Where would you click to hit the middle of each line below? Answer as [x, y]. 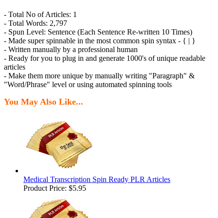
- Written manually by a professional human [71, 50]
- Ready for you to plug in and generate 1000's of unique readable [105, 58]
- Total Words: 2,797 [36, 23]
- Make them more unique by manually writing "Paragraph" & [99, 76]
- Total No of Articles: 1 [40, 15]
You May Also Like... [44, 102]
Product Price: [46, 188]
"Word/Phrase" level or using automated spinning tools [88, 85]
